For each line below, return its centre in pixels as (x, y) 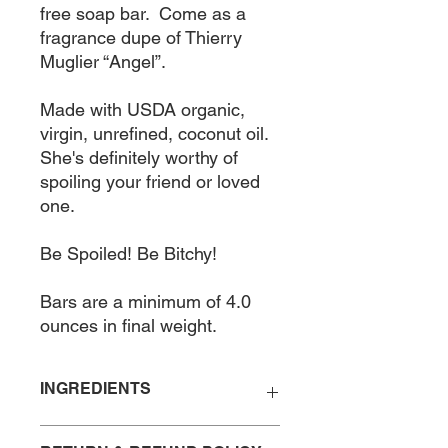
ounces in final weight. (128, 325)
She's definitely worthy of (139, 157)
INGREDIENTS (95, 388)
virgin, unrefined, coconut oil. (154, 133)
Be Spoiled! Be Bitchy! (128, 253)
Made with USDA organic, (142, 109)
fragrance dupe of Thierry (141, 37)
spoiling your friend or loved (150, 181)
